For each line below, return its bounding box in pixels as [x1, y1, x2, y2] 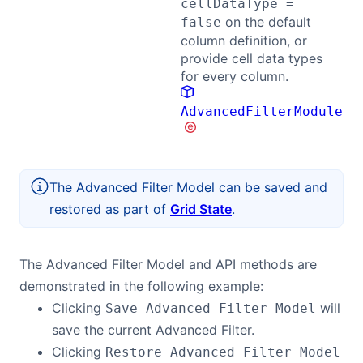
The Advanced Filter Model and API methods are [19, 256, 317, 272]
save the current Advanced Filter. [52, 322, 254, 338]
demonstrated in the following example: [19, 278, 263, 294]
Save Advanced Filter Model [105, 301, 316, 316]
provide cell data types [181, 50, 322, 66]
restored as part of [49, 201, 170, 217]
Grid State [170, 201, 232, 217]
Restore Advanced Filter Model [105, 344, 340, 360]
